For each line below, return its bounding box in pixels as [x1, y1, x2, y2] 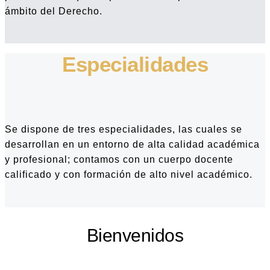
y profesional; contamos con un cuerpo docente [5, 154, 233, 165]
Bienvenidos [86, 225, 184, 245]
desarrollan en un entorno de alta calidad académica [5, 139, 260, 149]
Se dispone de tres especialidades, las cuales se [5, 124, 242, 134]
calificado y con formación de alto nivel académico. [5, 169, 253, 180]
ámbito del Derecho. [5, 5, 124, 16]
